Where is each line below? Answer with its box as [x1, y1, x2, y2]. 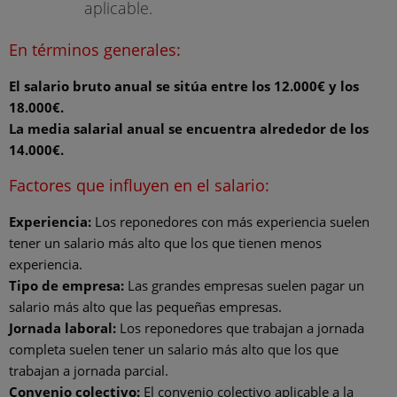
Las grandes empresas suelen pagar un [124, 276, 364, 294]
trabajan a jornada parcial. [9, 361, 168, 379]
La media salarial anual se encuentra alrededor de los [9, 119, 369, 137]
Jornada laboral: [9, 318, 116, 337]
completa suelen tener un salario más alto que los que [9, 339, 339, 358]
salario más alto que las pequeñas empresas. [9, 297, 282, 315]
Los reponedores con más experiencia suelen [91, 212, 370, 230]
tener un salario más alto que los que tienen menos [9, 233, 322, 252]
